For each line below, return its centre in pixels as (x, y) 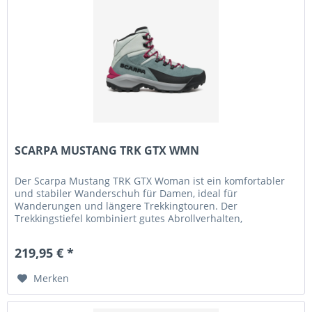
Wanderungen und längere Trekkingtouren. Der (126, 206)
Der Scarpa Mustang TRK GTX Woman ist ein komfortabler (150, 181)
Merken (52, 279)
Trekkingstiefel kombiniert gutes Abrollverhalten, (129, 219)
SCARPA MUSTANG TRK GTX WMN (107, 151)
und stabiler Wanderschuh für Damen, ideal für (126, 194)
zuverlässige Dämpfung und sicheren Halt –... (121, 231)
